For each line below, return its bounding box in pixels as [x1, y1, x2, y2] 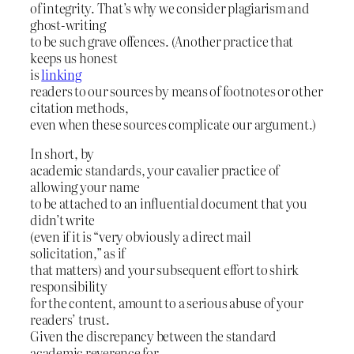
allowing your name [30, 177, 140, 197]
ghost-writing [30, 14, 106, 34]
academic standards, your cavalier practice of [30, 160, 280, 180]
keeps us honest [30, 47, 118, 67]
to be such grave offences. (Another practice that [30, 31, 294, 51]
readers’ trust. [30, 310, 110, 330]
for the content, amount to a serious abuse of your [30, 293, 304, 313]
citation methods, [30, 97, 129, 117]
